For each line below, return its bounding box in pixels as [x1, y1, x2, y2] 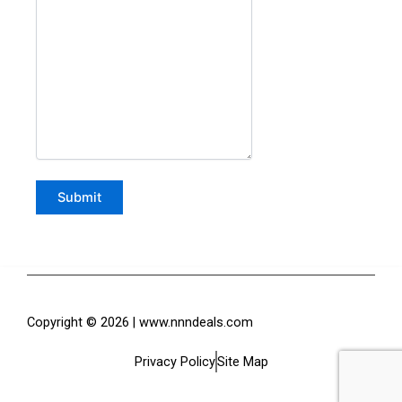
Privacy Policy [134, 354, 215, 370]
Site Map [216, 354, 268, 370]
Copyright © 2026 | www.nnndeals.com [27, 314, 253, 330]
